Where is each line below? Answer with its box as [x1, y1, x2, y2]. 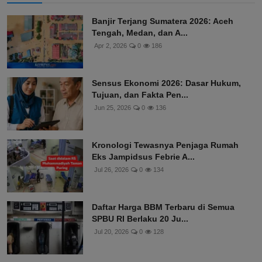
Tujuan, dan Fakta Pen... [92, 90, 188, 100]
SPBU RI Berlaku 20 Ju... [92, 214, 188, 224]
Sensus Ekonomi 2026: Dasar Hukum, [92, 78, 241, 88]
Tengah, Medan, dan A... [92, 28, 188, 38]
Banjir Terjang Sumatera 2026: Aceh [92, 16, 233, 26]
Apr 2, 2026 [94, 42, 127, 50]
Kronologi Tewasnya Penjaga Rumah [92, 140, 239, 150]
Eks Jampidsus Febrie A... [92, 152, 195, 162]
